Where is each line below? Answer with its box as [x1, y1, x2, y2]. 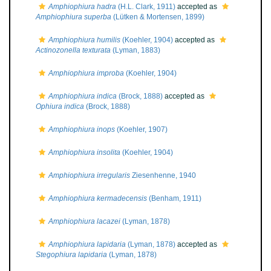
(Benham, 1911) [147, 194, 201, 203]
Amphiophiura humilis [48, 36, 120, 44]
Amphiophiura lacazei [48, 217, 120, 226]
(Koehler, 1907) [115, 125, 168, 134]
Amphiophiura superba [36, 13, 111, 21]
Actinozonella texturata [36, 46, 111, 54]
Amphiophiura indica [48, 92, 117, 100]
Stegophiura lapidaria [36, 250, 107, 259]
